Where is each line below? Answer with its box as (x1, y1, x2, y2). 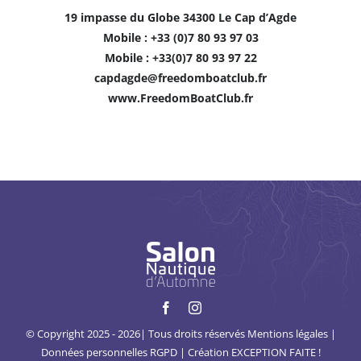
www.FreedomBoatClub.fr (108, 90, 253, 106)
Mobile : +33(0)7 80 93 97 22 (104, 50, 257, 66)
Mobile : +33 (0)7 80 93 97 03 (102, 30, 259, 46)
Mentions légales (247, 326, 328, 342)
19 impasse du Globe (64, 10, 183, 26)
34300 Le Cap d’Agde (183, 10, 297, 26)
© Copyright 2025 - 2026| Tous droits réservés (25, 326, 247, 342)
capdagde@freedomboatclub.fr (94, 70, 267, 86)
